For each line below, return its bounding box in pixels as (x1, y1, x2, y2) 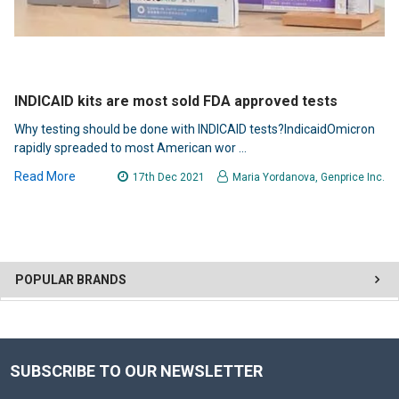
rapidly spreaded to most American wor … (14, 141, 247, 156)
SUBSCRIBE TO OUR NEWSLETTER (9, 362, 263, 381)
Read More (14, 169, 76, 184)
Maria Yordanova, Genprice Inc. (232, 171, 385, 184)
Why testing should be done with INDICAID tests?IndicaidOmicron (14, 122, 375, 137)
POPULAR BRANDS (15, 273, 126, 288)
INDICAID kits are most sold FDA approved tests (14, 93, 338, 110)
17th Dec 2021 (133, 171, 206, 184)
